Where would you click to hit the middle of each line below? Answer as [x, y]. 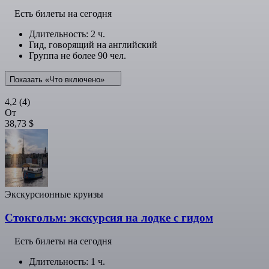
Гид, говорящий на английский [93, 45]
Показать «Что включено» [58, 80]
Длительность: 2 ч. [67, 34]
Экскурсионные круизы [54, 195]
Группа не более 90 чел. [77, 56]
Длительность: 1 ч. [67, 261]
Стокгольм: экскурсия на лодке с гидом [109, 217]
